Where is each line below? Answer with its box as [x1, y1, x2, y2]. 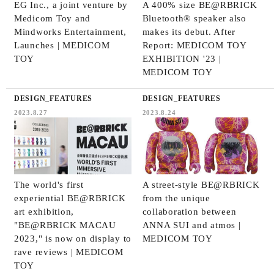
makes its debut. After [142, 26, 236, 37]
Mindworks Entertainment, [13, 26, 127, 37]
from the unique [142, 193, 210, 203]
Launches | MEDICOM [13, 40, 110, 50]
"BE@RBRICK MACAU [13, 220, 116, 230]
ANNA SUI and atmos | [142, 220, 241, 230]
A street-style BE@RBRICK [142, 179, 260, 190]
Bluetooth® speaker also [142, 13, 246, 23]
